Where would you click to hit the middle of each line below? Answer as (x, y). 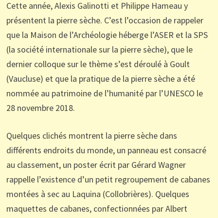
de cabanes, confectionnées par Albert (118, 208)
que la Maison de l (39, 35)
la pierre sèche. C (77, 20)
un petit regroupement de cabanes (147, 179)
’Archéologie (94, 35)
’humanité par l (134, 93)
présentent (26, 20)
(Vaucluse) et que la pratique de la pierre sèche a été (100, 78)
